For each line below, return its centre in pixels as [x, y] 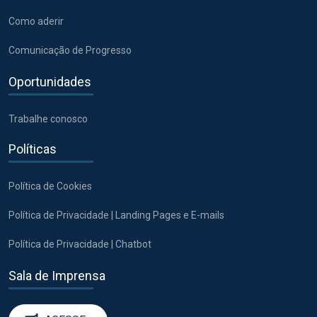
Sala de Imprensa [57, 275]
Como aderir [36, 21]
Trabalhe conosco [48, 119]
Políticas [33, 149]
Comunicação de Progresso [70, 50]
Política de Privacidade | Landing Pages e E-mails [116, 215]
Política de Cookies [50, 186]
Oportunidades [50, 81]
